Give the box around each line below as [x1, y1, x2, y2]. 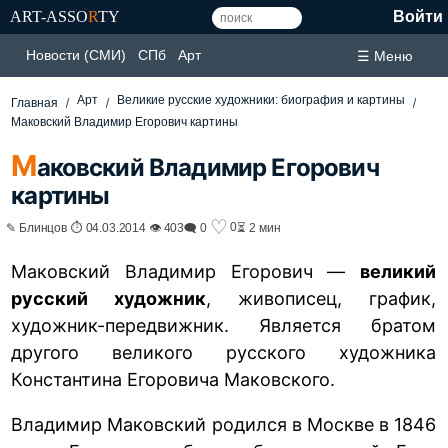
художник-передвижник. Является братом [11, 314, 436, 336]
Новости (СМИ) [26, 47, 126, 63]
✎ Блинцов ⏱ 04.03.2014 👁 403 [6, 220, 185, 234]
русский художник [11, 287, 207, 309]
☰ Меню [357, 47, 413, 64]
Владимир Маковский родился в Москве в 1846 [11, 413, 436, 435]
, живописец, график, [206, 287, 436, 309]
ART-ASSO [10, 8, 88, 25]
